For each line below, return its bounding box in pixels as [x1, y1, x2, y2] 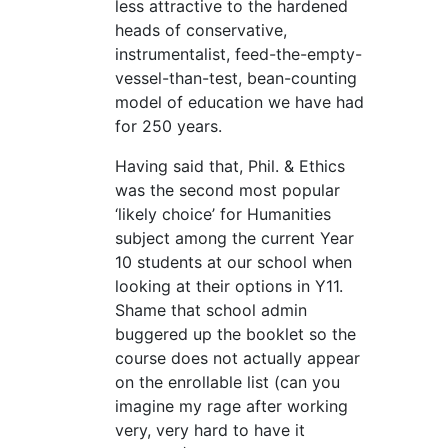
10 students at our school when [115, 252, 352, 273]
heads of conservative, [115, 20, 287, 41]
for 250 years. [115, 116, 222, 137]
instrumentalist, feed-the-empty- [115, 44, 362, 65]
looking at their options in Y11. [115, 276, 343, 297]
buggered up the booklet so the [115, 324, 356, 345]
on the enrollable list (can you [115, 372, 340, 393]
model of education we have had [115, 92, 364, 113]
